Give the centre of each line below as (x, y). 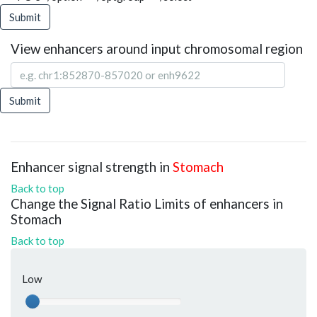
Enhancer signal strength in (92, 167)
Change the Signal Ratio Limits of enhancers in (147, 203)
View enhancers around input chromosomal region (157, 48)
